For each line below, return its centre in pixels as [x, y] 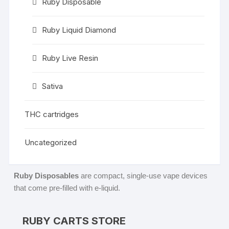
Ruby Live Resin [70, 58]
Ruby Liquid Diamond [79, 30]
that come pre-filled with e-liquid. [68, 188]
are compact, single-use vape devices [143, 176]
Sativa [53, 86]
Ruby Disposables [47, 176]
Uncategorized [51, 142]
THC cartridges [52, 114]
